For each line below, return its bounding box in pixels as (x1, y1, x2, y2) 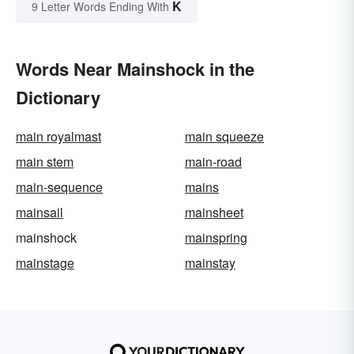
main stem (16, 153, 73, 171)
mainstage (16, 254, 74, 273)
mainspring (185, 228, 247, 247)
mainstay (185, 254, 235, 273)
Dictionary (16, 85, 100, 111)
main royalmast (16, 127, 101, 146)
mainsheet (185, 203, 243, 222)
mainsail (16, 203, 63, 222)
